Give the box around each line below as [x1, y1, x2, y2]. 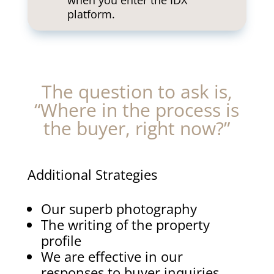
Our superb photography [40, 199, 197, 218]
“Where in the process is [34, 97, 240, 122]
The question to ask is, [41, 79, 232, 104]
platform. [67, 7, 115, 21]
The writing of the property [40, 215, 210, 234]
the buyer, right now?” [43, 116, 231, 141]
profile [40, 231, 81, 250]
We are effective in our [40, 247, 183, 265]
